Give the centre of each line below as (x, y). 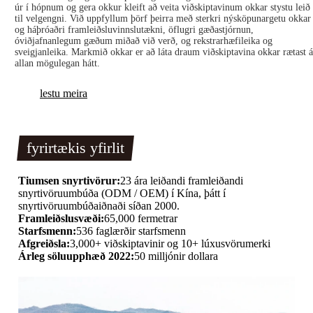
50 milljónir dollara (176, 256)
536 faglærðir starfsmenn (131, 231)
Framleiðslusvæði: (61, 219)
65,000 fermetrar (140, 219)
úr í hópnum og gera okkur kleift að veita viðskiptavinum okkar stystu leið (162, 8)
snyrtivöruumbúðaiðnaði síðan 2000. (99, 206)
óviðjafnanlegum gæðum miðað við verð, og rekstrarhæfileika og (143, 41)
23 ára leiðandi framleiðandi (181, 181)
